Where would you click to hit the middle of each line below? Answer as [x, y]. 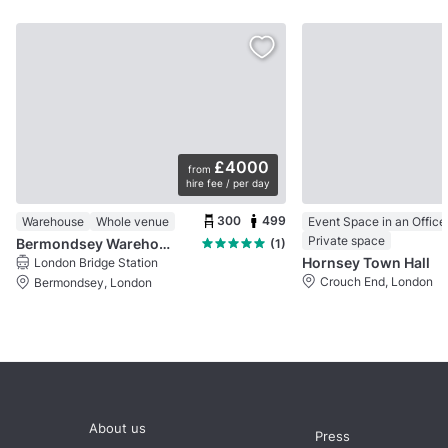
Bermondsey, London [93, 282]
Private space [346, 240]
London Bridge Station [96, 262]
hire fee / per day [228, 182]
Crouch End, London [376, 281]
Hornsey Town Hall [366, 262]
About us [118, 428]
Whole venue [132, 221]
